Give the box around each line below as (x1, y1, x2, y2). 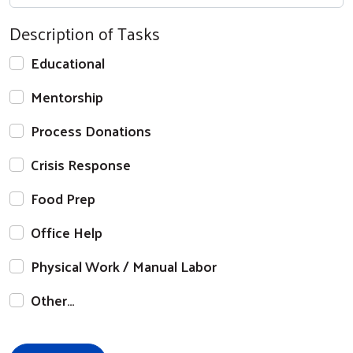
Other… (31, 287, 75, 314)
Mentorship (31, 84, 103, 110)
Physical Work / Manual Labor (31, 253, 217, 280)
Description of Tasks (9, 17, 160, 50)
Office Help (31, 219, 102, 246)
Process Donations (31, 117, 151, 144)
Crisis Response (31, 151, 131, 178)
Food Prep (31, 185, 95, 212)
